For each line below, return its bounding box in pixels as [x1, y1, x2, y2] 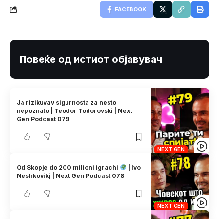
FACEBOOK [115, 6, 146, 13]
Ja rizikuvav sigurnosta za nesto [17, 99, 117, 107]
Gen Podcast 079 [17, 115, 70, 123]
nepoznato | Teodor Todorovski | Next [17, 107, 132, 115]
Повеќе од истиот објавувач [20, 53, 162, 65]
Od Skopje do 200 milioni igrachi [17, 164, 120, 172]
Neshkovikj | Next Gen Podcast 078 [17, 172, 125, 180]
